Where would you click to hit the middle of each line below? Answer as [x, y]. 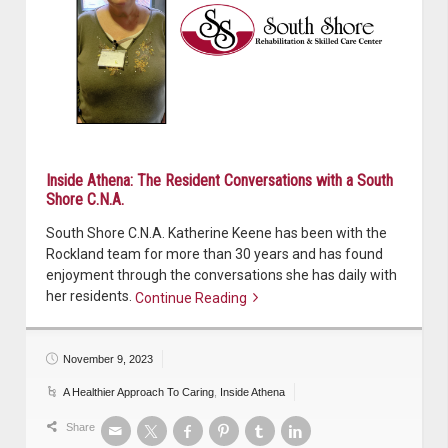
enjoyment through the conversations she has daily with [221, 274]
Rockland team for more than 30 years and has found [214, 253]
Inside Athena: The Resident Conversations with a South [219, 180]
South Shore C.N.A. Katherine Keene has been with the [216, 232]
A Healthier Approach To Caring [138, 391]
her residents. [90, 295]
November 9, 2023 [108, 358]
